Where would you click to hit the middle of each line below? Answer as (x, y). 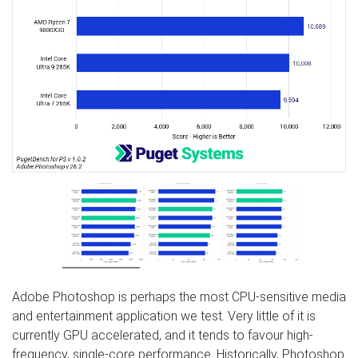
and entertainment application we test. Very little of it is (164, 316)
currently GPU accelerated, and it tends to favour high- (163, 335)
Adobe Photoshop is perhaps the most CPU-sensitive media (179, 296)
